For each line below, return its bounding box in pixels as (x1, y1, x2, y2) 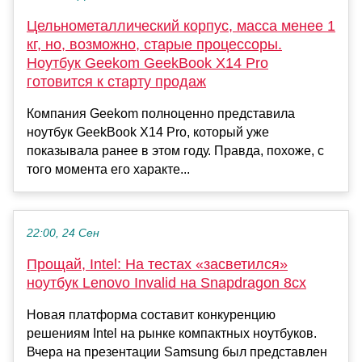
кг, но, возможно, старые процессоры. (27, 36, 282, 53)
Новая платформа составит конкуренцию (27, 308, 276, 322)
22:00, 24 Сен (27, 227, 99, 240)
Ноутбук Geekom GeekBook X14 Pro (27, 55, 268, 72)
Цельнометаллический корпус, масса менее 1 (27, 18, 335, 35)
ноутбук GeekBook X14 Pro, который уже (27, 125, 269, 140)
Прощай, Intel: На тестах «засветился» (27, 256, 288, 273)
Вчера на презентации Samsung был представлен (27, 345, 327, 360)
